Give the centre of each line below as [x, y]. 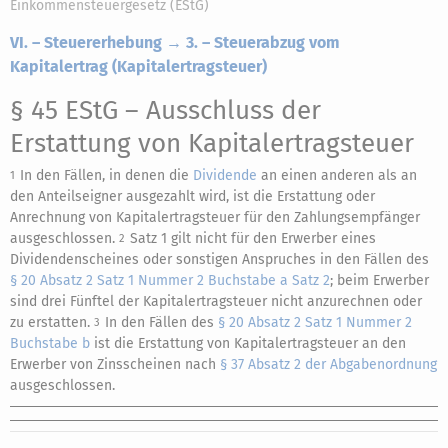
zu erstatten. [52, 322]
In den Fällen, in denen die [106, 175]
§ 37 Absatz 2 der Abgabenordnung [328, 364]
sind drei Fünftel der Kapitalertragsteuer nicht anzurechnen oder [216, 301]
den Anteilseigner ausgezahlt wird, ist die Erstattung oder [192, 196]
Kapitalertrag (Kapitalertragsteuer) [138, 66]
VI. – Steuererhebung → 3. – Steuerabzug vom [175, 42]
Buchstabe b [50, 343]
